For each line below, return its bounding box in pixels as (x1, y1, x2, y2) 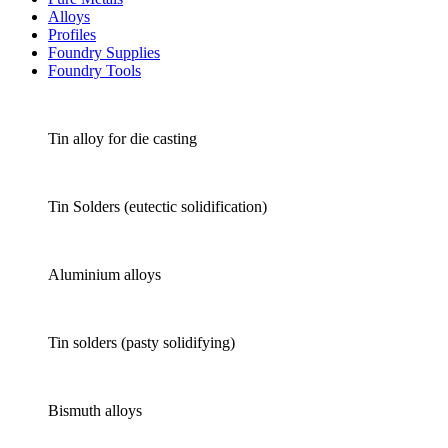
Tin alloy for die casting (48, 129, 197, 147)
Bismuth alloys (48, 401, 142, 419)
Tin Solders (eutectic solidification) (48, 197, 267, 215)
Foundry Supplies (48, 43, 160, 61)
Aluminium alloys (48, 265, 161, 283)
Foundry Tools (48, 61, 141, 79)
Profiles (48, 25, 96, 43)
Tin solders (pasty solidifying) (48, 333, 235, 351)
